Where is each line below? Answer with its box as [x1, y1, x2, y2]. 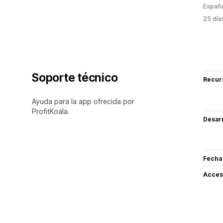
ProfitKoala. [32, 107, 69, 115]
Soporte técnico [32, 70, 118, 85]
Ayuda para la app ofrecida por [32, 97, 134, 106]
